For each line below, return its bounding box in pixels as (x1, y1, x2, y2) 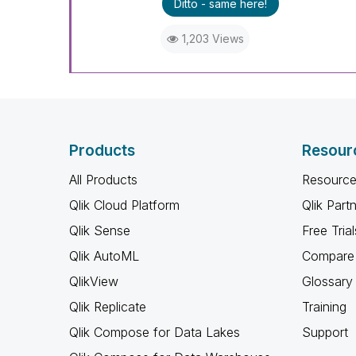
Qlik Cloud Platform (69, 197, 180, 213)
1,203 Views (181, 32, 244, 45)
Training (301, 299, 346, 315)
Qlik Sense (69, 222, 130, 238)
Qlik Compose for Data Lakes (69, 324, 240, 340)
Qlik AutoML (69, 248, 139, 264)
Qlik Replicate (69, 299, 146, 315)
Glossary (301, 273, 353, 289)
